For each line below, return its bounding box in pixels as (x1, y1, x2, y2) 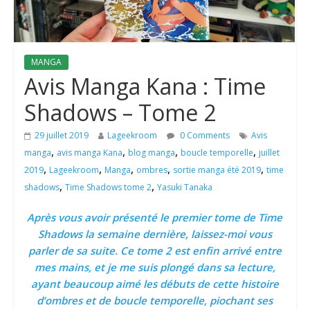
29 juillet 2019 (34, 129, 89, 142)
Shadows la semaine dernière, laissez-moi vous (37, 227, 272, 241)
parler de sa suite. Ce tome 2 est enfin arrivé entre (28, 244, 282, 258)
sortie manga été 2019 (172, 164, 261, 176)
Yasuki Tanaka (156, 181, 212, 194)
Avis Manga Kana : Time (24, 71, 266, 102)
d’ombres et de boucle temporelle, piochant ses (37, 293, 273, 308)
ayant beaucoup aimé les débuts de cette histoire (30, 277, 279, 291)
